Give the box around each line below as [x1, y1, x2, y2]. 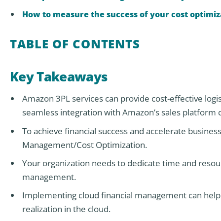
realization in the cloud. [22, 203, 110, 215]
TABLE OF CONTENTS [10, 35, 141, 52]
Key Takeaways [10, 68, 108, 86]
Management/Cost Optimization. [22, 139, 147, 150]
